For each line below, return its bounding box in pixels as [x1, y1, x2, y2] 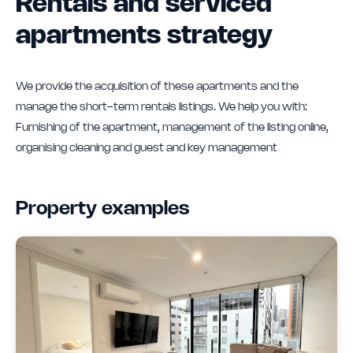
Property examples [16, 199, 189, 218]
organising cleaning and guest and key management [16, 143, 277, 154]
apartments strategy [16, 24, 273, 48]
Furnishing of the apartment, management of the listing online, [16, 122, 329, 133]
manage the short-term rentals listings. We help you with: [16, 102, 307, 113]
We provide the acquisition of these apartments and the [16, 81, 299, 92]
